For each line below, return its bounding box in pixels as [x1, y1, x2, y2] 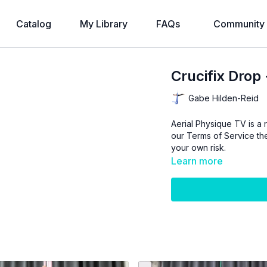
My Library [80, 18, 128, 30]
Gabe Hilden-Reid [188, 92, 259, 103]
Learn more [171, 155, 223, 167]
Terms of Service [187, 131, 255, 141]
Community [213, 18, 265, 30]
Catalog [16, 18, 51, 30]
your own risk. [171, 142, 226, 153]
